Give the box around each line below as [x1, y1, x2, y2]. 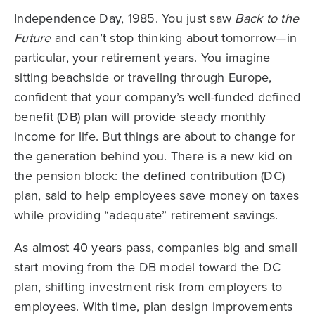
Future [14, 28, 51, 46]
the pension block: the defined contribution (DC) [14, 166, 285, 184]
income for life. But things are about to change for [14, 127, 295, 145]
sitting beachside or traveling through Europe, [14, 67, 272, 86]
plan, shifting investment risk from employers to [14, 277, 282, 295]
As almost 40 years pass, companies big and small [14, 238, 297, 256]
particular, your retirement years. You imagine [14, 48, 271, 66]
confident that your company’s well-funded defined [14, 87, 301, 105]
